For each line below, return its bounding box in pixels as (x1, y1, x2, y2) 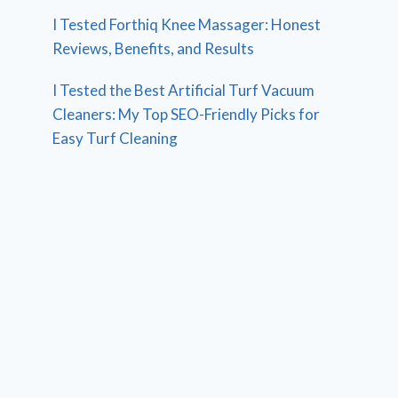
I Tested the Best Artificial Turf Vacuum (52, 80, 315, 99)
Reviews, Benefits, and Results (52, 38, 255, 58)
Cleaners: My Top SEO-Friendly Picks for (52, 104, 321, 123)
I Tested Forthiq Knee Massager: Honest (52, 14, 322, 34)
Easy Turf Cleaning (52, 128, 179, 147)
